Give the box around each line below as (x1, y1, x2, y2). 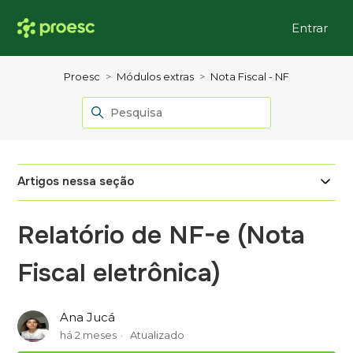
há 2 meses (60, 329, 117, 342)
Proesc (64, 70, 100, 83)
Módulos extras (117, 70, 194, 83)
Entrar (291, 20, 328, 35)
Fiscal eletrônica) (17, 257, 221, 289)
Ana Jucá (60, 310, 116, 325)
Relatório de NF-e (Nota (17, 219, 306, 251)
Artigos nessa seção (17, 173, 135, 189)
